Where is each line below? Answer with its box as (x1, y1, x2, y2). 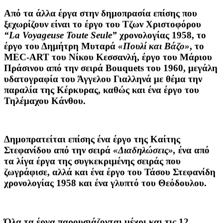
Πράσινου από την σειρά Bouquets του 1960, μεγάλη (4, 62, 218, 73)
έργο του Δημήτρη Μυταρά (4, 40, 118, 51)
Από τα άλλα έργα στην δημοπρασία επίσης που (4, 7, 197, 18)
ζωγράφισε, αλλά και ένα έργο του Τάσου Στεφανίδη (4, 167, 216, 178)
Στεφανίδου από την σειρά (4, 145, 113, 156)
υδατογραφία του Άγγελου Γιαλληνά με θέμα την (4, 73, 202, 84)
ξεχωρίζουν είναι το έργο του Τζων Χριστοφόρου (4, 18, 201, 29)
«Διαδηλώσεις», (113, 145, 176, 156)
